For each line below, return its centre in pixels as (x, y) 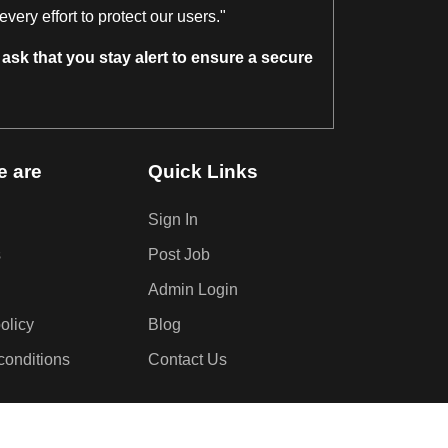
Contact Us (187, 359)
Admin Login (192, 289)
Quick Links (202, 170)
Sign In (172, 219)
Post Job (178, 254)
